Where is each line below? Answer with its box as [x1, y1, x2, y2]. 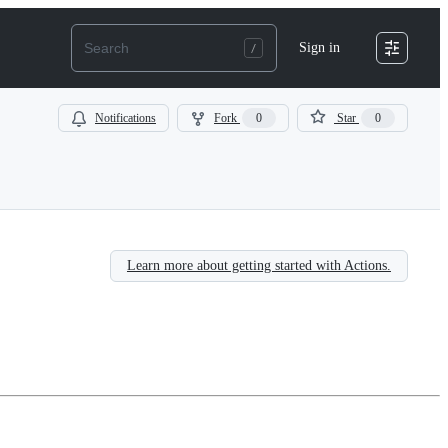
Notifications [95, 111, 156, 125]
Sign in [299, 40, 340, 55]
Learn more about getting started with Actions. [126, 258, 391, 273]
